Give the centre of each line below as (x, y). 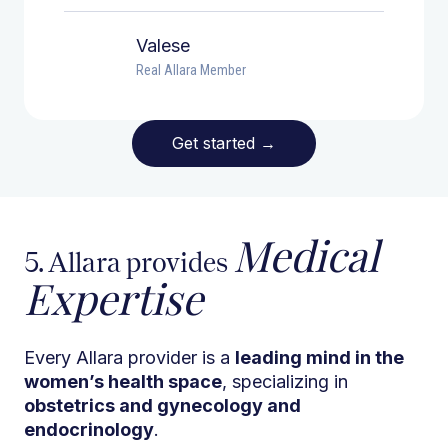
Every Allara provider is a (129, 357)
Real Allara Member (191, 70)
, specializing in (285, 381)
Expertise (113, 297)
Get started (216, 143)
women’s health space (123, 381)
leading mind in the (319, 357)
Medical (306, 254)
